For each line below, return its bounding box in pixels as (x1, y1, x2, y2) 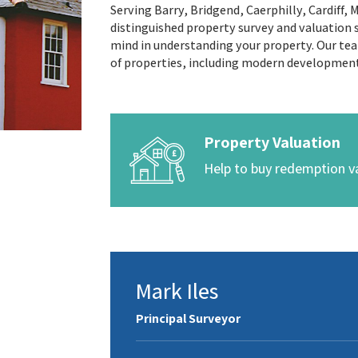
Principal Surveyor (136, 310, 241, 327)
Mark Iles (136, 276, 218, 305)
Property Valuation (204, 132, 340, 153)
